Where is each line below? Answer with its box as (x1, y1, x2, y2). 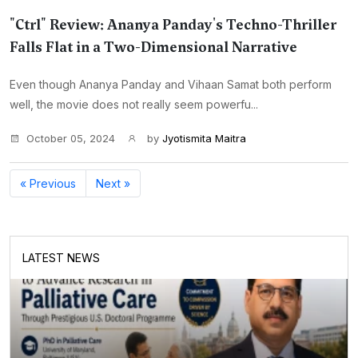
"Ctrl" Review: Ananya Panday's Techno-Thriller (10, 15, 336, 34)
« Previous (20, 177, 76, 190)
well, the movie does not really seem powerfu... (10, 97, 258, 111)
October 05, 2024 (26, 132, 115, 145)
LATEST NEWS (22, 251, 100, 265)
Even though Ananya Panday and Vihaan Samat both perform (10, 78, 332, 91)
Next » (96, 177, 130, 190)
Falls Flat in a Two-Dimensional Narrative (10, 38, 297, 57)
